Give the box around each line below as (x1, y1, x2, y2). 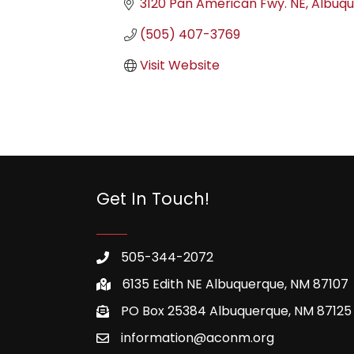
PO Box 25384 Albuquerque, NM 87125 (121, 301, 352, 320)
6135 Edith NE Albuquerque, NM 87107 (122, 274, 348, 293)
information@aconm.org (121, 328, 274, 347)
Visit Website (140, 56, 220, 74)
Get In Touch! (96, 186, 209, 210)
